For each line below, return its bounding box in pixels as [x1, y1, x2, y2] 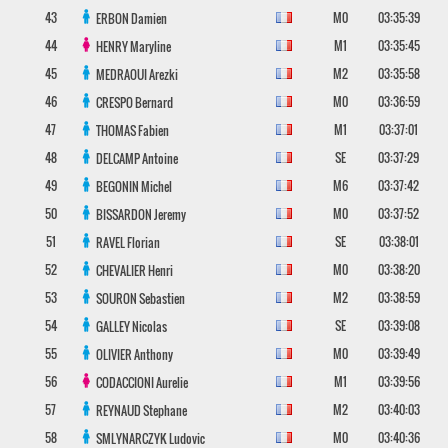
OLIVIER [96, 346, 133, 363]
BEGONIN [96, 178, 140, 195]
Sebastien [137, 290, 186, 307]
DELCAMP [96, 150, 141, 167]
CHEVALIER [96, 262, 147, 279]
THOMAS [96, 122, 137, 139]
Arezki [147, 66, 179, 83]
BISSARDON [96, 206, 153, 223]
